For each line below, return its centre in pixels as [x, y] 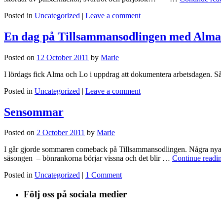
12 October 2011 [63, 57]
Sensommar [34, 112]
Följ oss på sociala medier [75, 194]
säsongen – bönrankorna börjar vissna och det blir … [88, 158]
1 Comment [104, 175]
